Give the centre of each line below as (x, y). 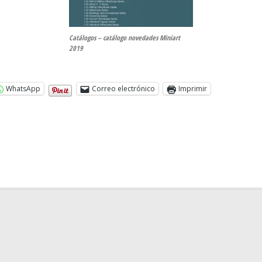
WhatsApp (23, 89)
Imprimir (192, 89)
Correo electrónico (123, 89)
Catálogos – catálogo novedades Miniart (124, 38)
